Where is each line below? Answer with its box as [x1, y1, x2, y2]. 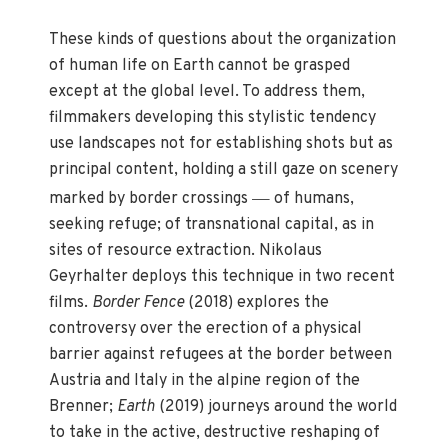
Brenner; [49, 397, 118, 418]
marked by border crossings [49, 189, 253, 210]
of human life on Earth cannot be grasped [49, 56, 351, 77]
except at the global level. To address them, [49, 82, 366, 103]
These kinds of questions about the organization [49, 30, 397, 51]
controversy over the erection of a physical [49, 319, 363, 340]
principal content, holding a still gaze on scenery [49, 160, 399, 181]
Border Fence [92, 293, 185, 314]
